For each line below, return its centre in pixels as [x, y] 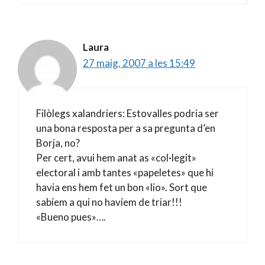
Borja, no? [58, 143]
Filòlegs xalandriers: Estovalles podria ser [127, 113]
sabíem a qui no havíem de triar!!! [109, 202]
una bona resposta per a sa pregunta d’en [126, 128]
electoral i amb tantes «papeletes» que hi [125, 172]
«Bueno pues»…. [71, 216]
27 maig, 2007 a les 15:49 [139, 63]
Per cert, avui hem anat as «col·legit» [116, 157]
